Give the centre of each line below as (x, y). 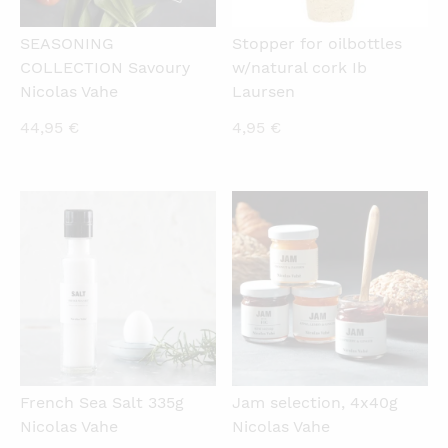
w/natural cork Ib (300, 67)
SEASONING (67, 43)
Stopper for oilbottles (317, 43)
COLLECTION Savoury (105, 67)
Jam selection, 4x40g (315, 403)
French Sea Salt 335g (102, 403)
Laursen (264, 91)
